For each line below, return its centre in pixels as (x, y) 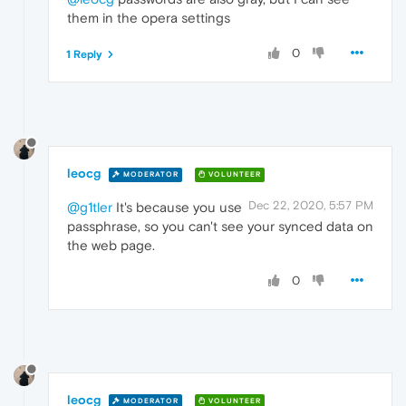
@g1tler (90, 208)
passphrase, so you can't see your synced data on (220, 227)
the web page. (111, 246)
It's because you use (177, 208)
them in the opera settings (149, 18)
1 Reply (84, 55)
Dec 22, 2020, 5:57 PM (311, 206)
